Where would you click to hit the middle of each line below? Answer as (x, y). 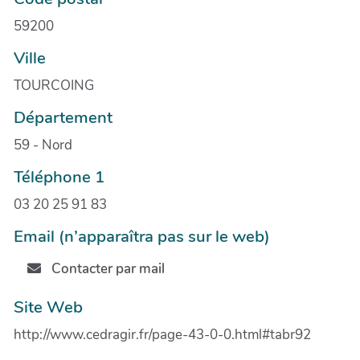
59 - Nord (43, 145)
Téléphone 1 (59, 176)
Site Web (48, 307)
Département (63, 117)
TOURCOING (54, 85)
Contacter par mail (106, 269)
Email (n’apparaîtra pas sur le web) (142, 236)
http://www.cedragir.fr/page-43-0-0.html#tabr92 (162, 334)
